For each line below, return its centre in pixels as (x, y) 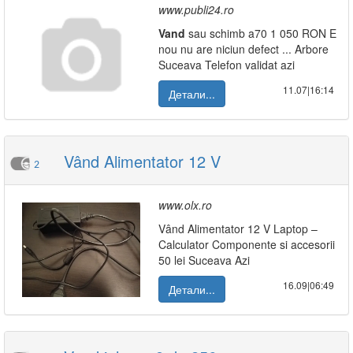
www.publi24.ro (196, 9)
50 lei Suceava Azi (204, 260)
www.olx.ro (185, 205)
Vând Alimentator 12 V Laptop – (238, 229)
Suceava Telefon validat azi (227, 65)
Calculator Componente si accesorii (247, 244)
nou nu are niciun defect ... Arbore (243, 49)
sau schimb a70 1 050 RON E (261, 33)
